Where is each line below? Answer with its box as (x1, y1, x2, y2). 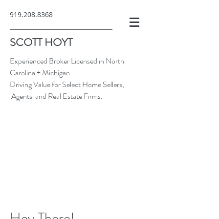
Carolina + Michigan (10, 67, 70, 78)
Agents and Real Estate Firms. (10, 90, 103, 102)
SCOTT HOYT (10, 35, 72, 50)
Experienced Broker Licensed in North (10, 55, 124, 66)
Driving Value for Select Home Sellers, (10, 79, 124, 90)
